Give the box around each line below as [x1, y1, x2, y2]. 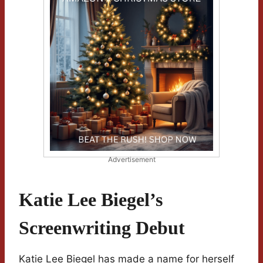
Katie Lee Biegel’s [19, 189, 163, 211]
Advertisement [107, 155, 156, 164]
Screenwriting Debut [19, 217, 185, 239]
